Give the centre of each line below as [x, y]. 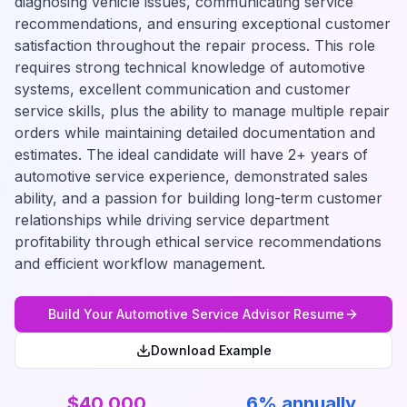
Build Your [82, 314]
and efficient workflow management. [140, 263]
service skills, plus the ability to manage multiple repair [202, 111]
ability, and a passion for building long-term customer [199, 198]
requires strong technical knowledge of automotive [190, 67]
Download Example [211, 350]
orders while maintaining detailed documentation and [195, 133]
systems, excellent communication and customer [183, 89]
